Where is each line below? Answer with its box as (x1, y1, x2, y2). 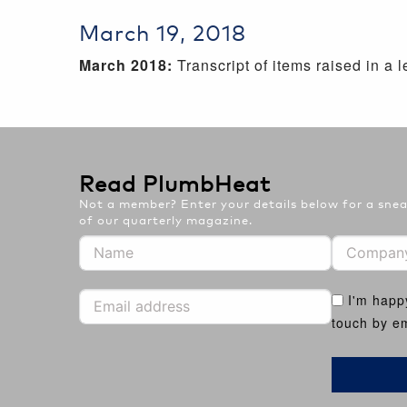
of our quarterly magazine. (79, 211, 253, 227)
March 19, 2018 (79, 15, 246, 46)
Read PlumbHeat (79, 166, 271, 197)
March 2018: (79, 54, 173, 75)
